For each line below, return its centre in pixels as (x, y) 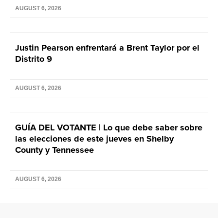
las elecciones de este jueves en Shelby (94, 138)
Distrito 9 (34, 59)
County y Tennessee (54, 150)
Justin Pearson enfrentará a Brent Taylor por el (107, 47)
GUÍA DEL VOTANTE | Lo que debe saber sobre (109, 127)
